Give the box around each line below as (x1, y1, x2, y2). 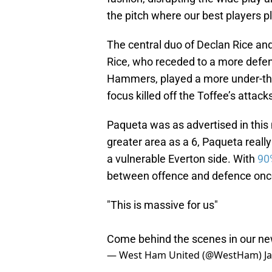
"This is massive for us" (107, 199, 218, 212)
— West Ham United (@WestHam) (107, 248, 264, 262)
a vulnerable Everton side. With (107, 152, 257, 166)
